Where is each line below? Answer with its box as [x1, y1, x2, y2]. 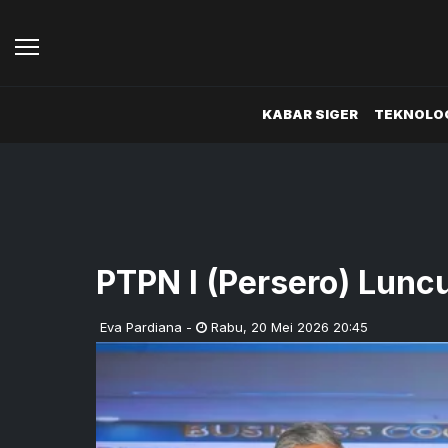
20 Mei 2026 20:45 [251, 318, 368, 335]
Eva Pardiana [100, 318, 182, 335]
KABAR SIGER [262, 106, 358, 123]
